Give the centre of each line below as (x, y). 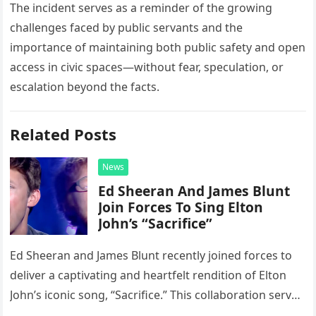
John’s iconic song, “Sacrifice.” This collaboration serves (157, 295)
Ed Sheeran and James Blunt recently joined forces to (151, 255)
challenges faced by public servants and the (127, 28)
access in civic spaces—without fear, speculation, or (147, 67)
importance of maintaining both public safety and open (158, 47)
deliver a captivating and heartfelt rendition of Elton (148, 275)
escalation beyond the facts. (85, 87)
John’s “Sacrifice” (156, 223)
